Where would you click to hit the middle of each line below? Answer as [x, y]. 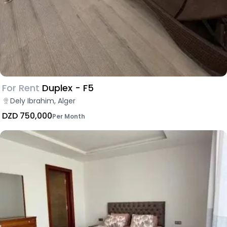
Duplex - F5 [84, 88]
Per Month [69, 117]
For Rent [21, 88]
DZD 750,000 [27, 116]
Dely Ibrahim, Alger [43, 101]
